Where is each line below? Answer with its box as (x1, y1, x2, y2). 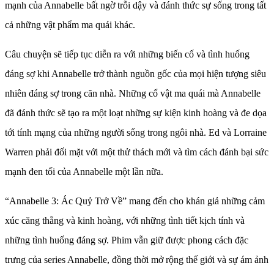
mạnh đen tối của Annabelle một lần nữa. (5, 166, 163, 177)
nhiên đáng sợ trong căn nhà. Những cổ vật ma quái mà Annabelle (5, 87, 261, 98)
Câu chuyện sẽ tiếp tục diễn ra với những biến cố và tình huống (5, 48, 250, 59)
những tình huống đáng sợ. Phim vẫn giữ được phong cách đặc (5, 234, 248, 245)
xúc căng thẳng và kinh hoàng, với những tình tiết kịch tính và (5, 215, 245, 226)
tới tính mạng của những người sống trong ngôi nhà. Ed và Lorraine (5, 127, 267, 138)
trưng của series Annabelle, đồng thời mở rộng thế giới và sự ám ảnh (5, 254, 268, 265)
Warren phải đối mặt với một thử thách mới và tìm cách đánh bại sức (5, 146, 268, 157)
